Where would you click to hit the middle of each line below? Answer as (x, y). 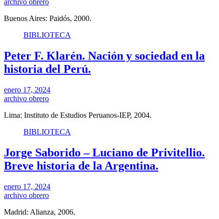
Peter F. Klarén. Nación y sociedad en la (104, 55)
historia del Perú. (47, 69)
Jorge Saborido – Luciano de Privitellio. (104, 152)
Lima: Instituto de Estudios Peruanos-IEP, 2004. (78, 115)
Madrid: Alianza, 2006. (40, 212)
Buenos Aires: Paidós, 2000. (48, 19)
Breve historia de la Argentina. (81, 165)
